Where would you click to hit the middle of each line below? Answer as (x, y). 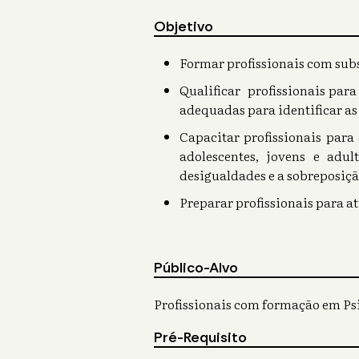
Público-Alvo (196, 268)
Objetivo (184, 26)
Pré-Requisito (200, 337)
